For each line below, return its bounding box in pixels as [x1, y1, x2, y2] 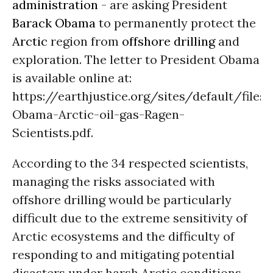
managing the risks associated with [12, 174, 215, 189]
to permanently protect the [96, 15, 256, 30]
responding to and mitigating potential [12, 247, 235, 262]
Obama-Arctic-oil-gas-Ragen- [12, 107, 185, 122]
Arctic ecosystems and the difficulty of [12, 229, 235, 244]
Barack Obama [12, 15, 96, 30]
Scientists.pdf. [12, 125, 93, 140]
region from [48, 34, 122, 49]
